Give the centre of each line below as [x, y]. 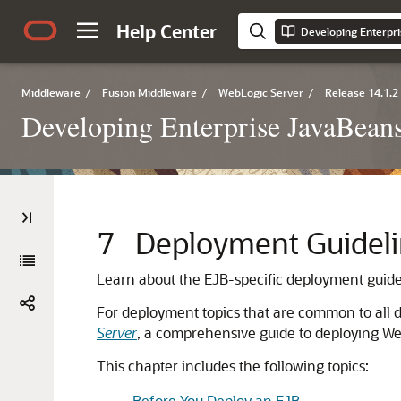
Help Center [166, 31]
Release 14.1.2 [362, 92]
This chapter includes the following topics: [233, 366]
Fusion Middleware [149, 92]
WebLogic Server [261, 92]
